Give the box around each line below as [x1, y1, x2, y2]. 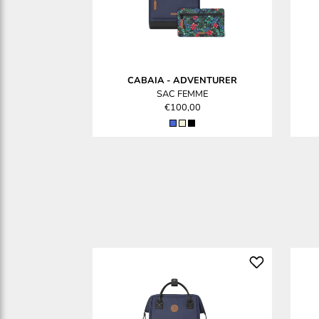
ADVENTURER [173, 73, 237, 87]
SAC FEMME [157, 87, 208, 100]
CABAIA [127, 73, 164, 87]
